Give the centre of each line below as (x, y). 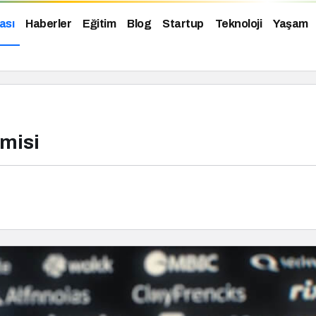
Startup (183, 24)
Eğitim (99, 24)
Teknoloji (238, 24)
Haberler (48, 24)
